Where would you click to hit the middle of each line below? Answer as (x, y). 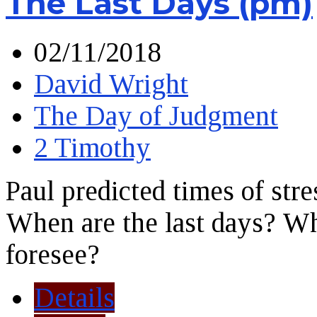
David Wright (111, 83)
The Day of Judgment (156, 115)
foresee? (53, 254)
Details (74, 297)
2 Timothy (92, 147)
